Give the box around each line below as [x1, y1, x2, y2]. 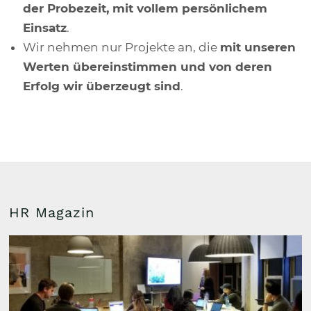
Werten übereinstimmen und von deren [23, 59, 273, 74]
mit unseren [220, 40, 296, 54]
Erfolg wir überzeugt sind [23, 78, 181, 93]
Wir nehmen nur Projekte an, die [23, 40, 221, 54]
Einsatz [23, 20, 67, 35]
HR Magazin [9, 203, 95, 221]
